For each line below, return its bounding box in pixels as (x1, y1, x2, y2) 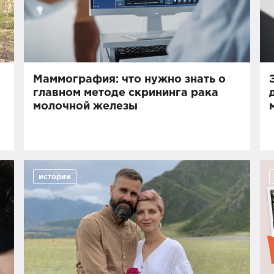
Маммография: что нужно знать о (33, 75, 226, 84)
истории (39, 174, 72, 180)
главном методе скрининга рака (33, 88, 219, 98)
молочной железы (33, 102, 138, 111)
